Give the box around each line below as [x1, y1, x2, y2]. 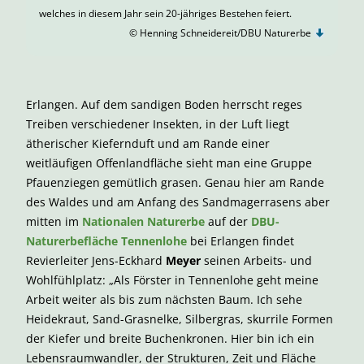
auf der [205, 214, 251, 229]
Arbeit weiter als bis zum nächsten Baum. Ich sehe [26, 292, 302, 307]
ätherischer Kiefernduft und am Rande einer [26, 136, 270, 151]
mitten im [26, 214, 82, 229]
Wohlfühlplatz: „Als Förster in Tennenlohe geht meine [26, 272, 318, 288]
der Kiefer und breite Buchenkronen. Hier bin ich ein [26, 331, 314, 346]
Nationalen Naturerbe [82, 214, 205, 229]
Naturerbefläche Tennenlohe [26, 233, 187, 249]
